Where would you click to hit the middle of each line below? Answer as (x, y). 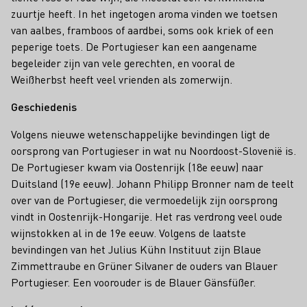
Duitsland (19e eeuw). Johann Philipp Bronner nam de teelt (152, 183)
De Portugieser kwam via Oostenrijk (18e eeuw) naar (137, 167)
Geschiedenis (44, 107)
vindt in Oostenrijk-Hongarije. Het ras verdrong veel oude (147, 216)
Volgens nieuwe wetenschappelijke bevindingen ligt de (140, 134)
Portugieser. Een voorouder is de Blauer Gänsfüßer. (133, 282)
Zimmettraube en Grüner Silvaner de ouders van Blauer (144, 266)
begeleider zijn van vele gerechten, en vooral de (123, 63)
